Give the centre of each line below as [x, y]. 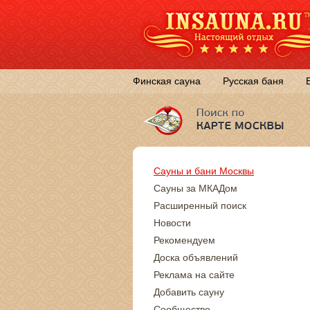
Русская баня [253, 81]
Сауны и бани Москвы [204, 171]
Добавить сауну [189, 292]
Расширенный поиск [200, 206]
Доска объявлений [196, 257]
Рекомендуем [184, 240]
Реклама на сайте [194, 275]
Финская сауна [167, 81]
